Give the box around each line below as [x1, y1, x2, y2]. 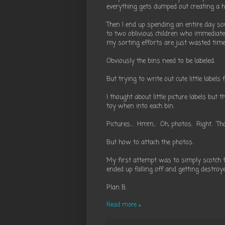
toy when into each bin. [106, 101, 174, 111]
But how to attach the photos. [106, 137, 193, 148]
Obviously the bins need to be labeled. [106, 56, 215, 66]
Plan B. [106, 182, 127, 193]
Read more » [106, 200, 141, 210]
